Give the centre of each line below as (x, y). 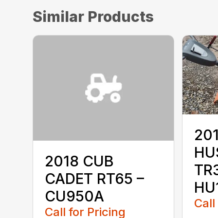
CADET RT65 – (95, 178)
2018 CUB (80, 161)
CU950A (75, 196)
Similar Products (93, 16)
